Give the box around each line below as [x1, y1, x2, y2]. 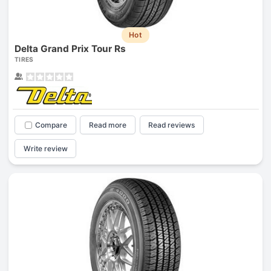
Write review [23, 143, 68, 153]
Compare [34, 120, 67, 130]
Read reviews [148, 120, 195, 130]
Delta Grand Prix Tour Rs [14, 43, 126, 55]
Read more [89, 120, 127, 130]
